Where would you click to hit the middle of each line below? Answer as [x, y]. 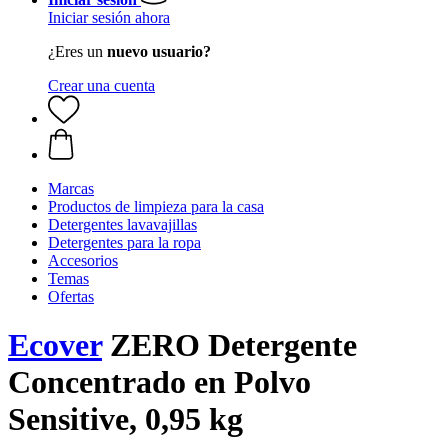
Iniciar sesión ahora [109, 17]
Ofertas [71, 296]
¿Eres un [77, 51]
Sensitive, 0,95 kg [125, 419]
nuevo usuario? [159, 51]
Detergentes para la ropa [124, 242]
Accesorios [83, 260]
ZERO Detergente [229, 345]
